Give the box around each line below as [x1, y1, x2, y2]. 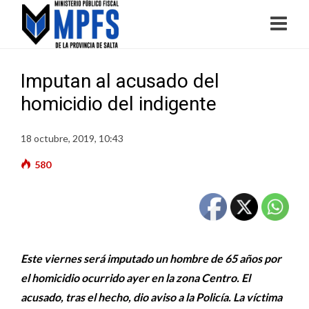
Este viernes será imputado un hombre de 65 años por [21, 252, 281, 265]
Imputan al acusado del [21, 70, 219, 92]
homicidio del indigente [21, 92, 217, 115]
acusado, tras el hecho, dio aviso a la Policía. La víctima [21, 290, 282, 303]
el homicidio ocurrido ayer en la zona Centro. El [21, 271, 250, 284]
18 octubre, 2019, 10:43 [21, 132, 123, 144]
